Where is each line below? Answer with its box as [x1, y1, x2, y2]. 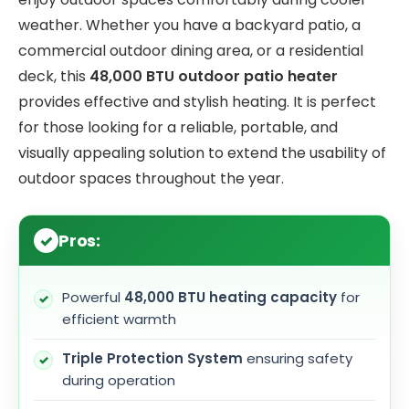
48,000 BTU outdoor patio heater [89, 66, 338, 88]
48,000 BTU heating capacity [124, 288, 337, 308]
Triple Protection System [62, 349, 243, 369]
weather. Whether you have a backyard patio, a [18, 15, 361, 37]
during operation [62, 371, 175, 391]
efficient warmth [62, 309, 176, 330]
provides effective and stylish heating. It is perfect [18, 91, 376, 113]
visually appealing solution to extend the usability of [18, 142, 386, 164]
